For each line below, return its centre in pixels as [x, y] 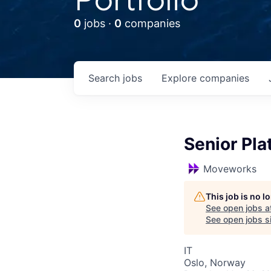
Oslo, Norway [215, 263]
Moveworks [230, 169]
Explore [181, 78]
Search [106, 78]
